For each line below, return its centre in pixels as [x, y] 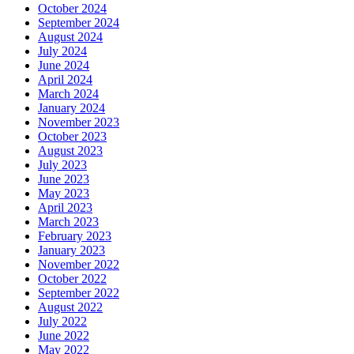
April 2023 [65, 207]
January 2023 [72, 250]
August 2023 [70, 150]
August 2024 [70, 36]
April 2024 [65, 79]
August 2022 [70, 307]
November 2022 [79, 264]
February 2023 [75, 235]
